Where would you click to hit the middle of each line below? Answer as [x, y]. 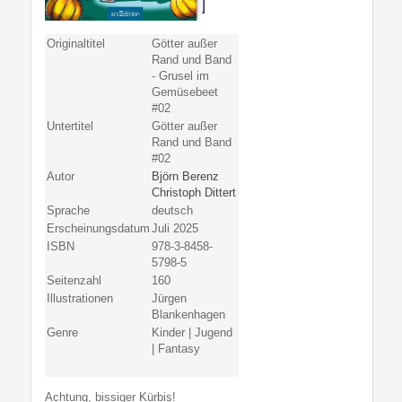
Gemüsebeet [185, 92]
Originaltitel [76, 44]
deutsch [172, 210]
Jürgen [169, 298]
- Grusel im [180, 76]
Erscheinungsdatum [98, 228]
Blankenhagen [188, 315]
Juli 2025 [175, 228]
